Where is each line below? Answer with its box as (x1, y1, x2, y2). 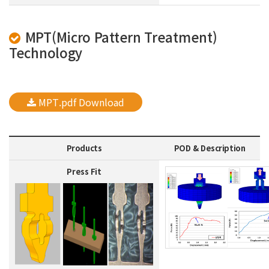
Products (66, 142, 102, 154)
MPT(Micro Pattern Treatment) (25, 27, 217, 47)
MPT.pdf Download (36, 95, 124, 110)
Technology (9, 43, 82, 62)
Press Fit (67, 166, 101, 178)
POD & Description (174, 142, 246, 154)
